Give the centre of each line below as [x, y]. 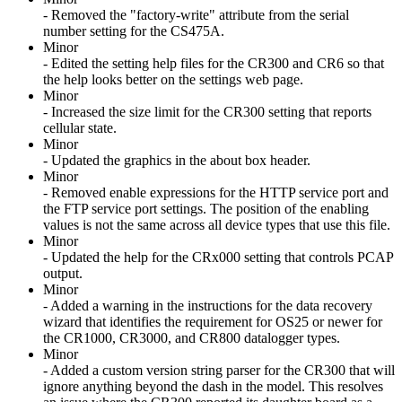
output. [63, 273]
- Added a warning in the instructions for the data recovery [208, 305]
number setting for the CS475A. [134, 31]
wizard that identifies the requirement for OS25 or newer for [213, 321]
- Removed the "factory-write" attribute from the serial [196, 14]
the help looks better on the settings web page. [173, 79]
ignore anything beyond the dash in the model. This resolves [213, 386]
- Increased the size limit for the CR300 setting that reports [207, 111]
